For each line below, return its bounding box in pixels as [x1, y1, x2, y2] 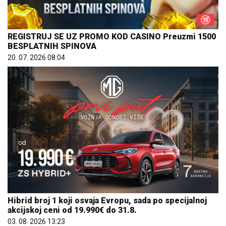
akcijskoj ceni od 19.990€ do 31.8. [8, 205, 137, 215]
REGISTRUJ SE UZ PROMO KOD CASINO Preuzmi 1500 [8, 32, 216, 42]
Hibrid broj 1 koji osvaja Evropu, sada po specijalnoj [8, 195, 207, 205]
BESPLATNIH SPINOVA [8, 41, 96, 51]
